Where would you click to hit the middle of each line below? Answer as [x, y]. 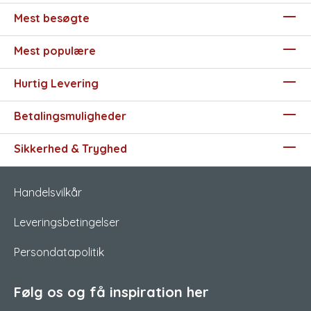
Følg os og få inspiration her [111, 292]
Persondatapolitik [59, 252]
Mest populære [55, 51]
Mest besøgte [52, 18]
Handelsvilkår [48, 192]
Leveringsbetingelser [67, 222]
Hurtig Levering [56, 83]
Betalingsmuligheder [70, 116]
